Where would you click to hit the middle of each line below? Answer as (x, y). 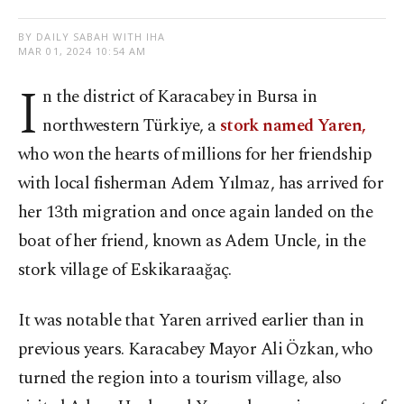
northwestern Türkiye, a (131, 126)
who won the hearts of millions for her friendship (195, 155)
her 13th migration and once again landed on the (196, 213)
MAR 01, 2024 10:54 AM (83, 51)
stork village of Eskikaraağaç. (125, 271)
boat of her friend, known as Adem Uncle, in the (192, 242)
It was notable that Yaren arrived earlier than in (191, 321)
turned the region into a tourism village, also (180, 379)
